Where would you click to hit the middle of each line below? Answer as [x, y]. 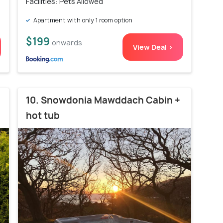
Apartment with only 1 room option [82, 20]
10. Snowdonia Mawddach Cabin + [103, 101]
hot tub [43, 116]
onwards [67, 43]
